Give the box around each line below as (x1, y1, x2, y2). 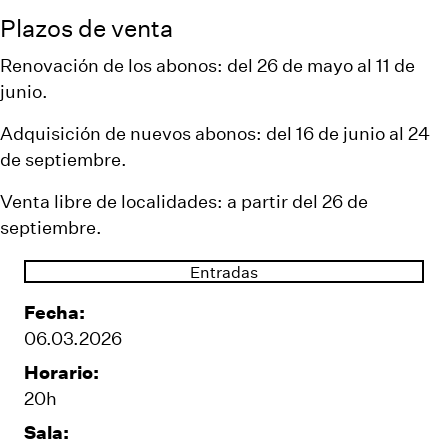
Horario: (24, 359, 99, 384)
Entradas (190, 260, 258, 282)
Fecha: (24, 299, 85, 324)
